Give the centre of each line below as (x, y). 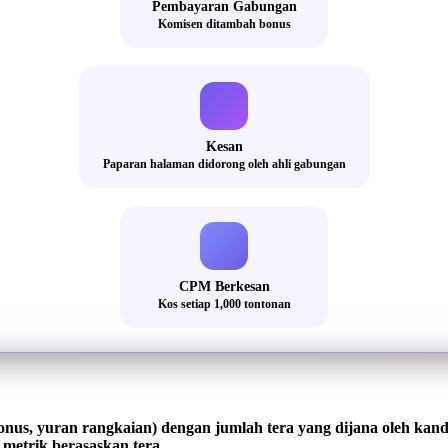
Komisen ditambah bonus (224, 24)
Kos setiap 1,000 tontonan (224, 304)
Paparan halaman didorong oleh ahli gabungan (224, 164)
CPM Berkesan (224, 286)
